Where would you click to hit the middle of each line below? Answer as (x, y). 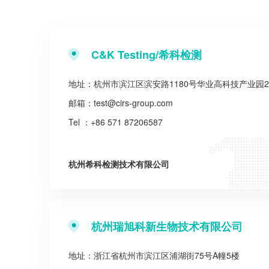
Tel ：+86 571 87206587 (116, 122)
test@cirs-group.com (133, 103)
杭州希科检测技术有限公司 (119, 164)
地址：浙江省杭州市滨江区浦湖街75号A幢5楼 (154, 255)
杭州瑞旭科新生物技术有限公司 (167, 226)
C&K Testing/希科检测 (147, 55)
